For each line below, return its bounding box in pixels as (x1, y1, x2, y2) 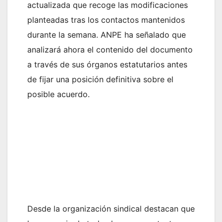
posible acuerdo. (27, 89, 90, 100)
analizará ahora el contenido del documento (27, 45, 193, 55)
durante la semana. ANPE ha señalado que (27, 30, 186, 40)
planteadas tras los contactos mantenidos (27, 15, 185, 25)
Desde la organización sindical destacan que (27, 203, 195, 214)
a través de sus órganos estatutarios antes (27, 59, 187, 70)
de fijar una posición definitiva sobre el (27, 74, 173, 85)
